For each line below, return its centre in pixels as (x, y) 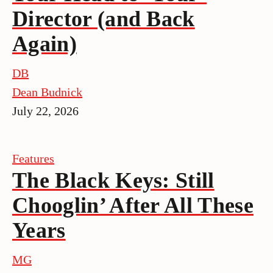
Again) (44, 44)
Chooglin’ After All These (133, 205)
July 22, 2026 (45, 111)
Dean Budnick (47, 92)
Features (33, 158)
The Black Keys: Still (113, 180)
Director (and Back (104, 19)
